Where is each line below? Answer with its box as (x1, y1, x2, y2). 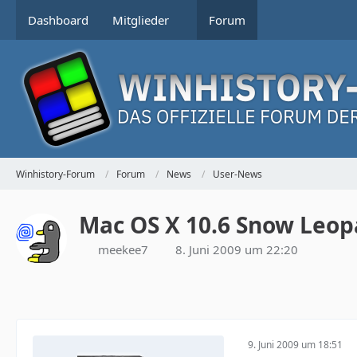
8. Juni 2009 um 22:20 (175, 241, 298, 257)
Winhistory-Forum (16, 167, 95, 181)
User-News (213, 167, 262, 181)
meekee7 (98, 241, 148, 257)
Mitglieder (112, 12, 169, 28)
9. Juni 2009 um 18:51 (248, 337, 343, 351)
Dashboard (28, 12, 88, 28)
